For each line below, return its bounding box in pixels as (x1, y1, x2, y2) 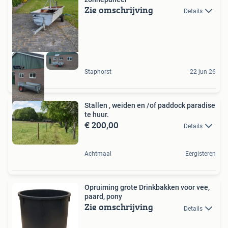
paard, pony (84, 192, 122, 201)
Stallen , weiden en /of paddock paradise (84, 101, 158, 109)
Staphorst (84, 68, 111, 75)
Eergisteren (185, 150, 216, 158)
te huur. (84, 110, 109, 119)
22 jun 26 (190, 68, 216, 75)
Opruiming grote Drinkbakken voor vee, (84, 183, 139, 192)
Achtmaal (84, 150, 111, 158)
